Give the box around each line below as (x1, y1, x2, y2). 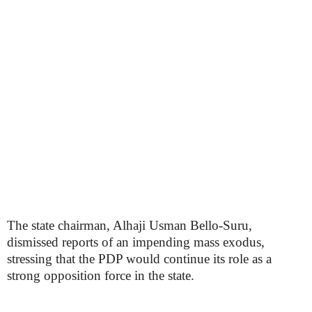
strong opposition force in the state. (7, 268, 194, 283)
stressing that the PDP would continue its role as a (7, 251, 272, 266)
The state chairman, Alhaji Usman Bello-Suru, (7, 218, 252, 233)
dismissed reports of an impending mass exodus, (7, 235, 265, 249)
